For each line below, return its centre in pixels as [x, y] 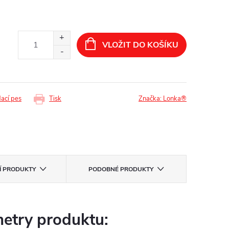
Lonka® [175, 99]
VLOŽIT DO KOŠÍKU [140, 45]
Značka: [151, 99]
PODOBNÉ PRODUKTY [121, 169]
